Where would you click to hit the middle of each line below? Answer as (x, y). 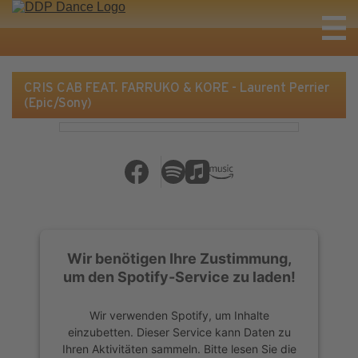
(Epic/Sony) (58, 103)
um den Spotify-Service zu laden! (179, 276)
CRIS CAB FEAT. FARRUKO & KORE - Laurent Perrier (177, 88)
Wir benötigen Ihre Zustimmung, (179, 258)
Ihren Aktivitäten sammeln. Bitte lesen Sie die (179, 348)
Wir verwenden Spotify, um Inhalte (179, 315)
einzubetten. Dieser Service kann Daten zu (179, 332)
